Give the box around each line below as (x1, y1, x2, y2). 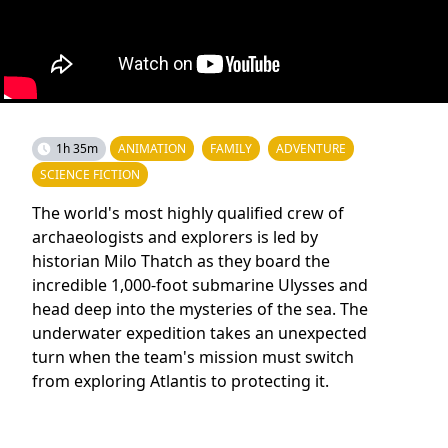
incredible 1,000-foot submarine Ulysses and (32, 274, 368, 296)
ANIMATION (118, 140, 186, 157)
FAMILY (210, 140, 252, 157)
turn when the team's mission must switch (32, 346, 354, 368)
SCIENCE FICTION (40, 166, 140, 183)
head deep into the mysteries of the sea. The (32, 298, 368, 320)
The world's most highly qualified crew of (32, 202, 344, 224)
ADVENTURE (276, 140, 346, 157)
